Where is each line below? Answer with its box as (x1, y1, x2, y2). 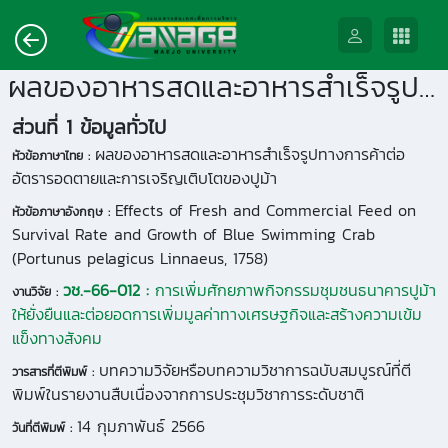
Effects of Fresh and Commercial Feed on (115, 198, 416, 222)
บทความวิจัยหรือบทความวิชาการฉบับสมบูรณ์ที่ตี (99, 358, 411, 382)
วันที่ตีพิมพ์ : (12, 418, 77, 437)
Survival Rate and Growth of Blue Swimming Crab (12, 222, 375, 246)
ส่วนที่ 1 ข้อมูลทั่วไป (12, 112, 166, 142)
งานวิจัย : (12, 282, 63, 301)
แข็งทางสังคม (12, 326, 102, 350)
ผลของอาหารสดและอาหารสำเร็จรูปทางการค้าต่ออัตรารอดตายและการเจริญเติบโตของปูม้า (419, 65, 435, 108)
